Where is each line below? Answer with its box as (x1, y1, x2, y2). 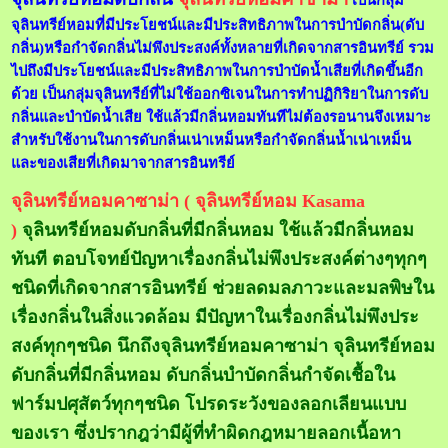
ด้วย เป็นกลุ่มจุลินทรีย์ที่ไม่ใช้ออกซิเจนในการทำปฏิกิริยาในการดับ (11, 85, 429, 102)
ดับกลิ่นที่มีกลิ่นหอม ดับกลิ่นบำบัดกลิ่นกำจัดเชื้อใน (11, 364, 396, 385)
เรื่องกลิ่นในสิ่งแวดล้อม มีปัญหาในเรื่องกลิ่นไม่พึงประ (11, 306, 420, 327)
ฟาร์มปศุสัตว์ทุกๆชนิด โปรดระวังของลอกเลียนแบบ (11, 393, 407, 414)
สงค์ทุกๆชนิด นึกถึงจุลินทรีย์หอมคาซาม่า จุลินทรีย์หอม (11, 335, 436, 356)
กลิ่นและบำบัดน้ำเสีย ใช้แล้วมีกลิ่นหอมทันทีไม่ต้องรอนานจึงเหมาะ (11, 108, 432, 125)
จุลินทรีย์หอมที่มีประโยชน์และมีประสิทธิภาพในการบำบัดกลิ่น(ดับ (11, 16, 425, 33)
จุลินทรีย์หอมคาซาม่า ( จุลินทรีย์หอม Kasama (11, 190, 366, 211)
